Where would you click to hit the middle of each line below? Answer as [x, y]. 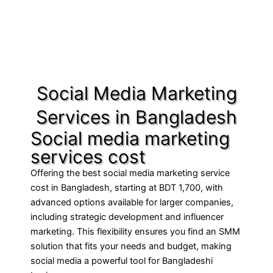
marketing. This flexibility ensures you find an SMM [135, 231]
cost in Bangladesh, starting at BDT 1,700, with [127, 187]
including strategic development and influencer [127, 217]
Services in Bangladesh [136, 117]
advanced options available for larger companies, [132, 202]
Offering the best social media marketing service [130, 173]
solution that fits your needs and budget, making [131, 246]
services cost [88, 156]
